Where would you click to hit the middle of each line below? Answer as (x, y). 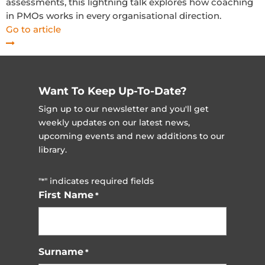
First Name (66, 195)
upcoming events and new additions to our (131, 136)
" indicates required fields (99, 181)
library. (52, 150)
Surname (61, 252)
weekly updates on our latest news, (114, 122)
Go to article (33, 29)
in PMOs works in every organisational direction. (114, 16)
